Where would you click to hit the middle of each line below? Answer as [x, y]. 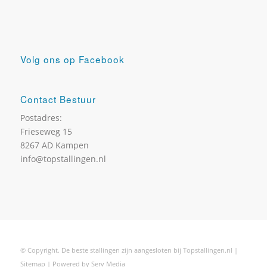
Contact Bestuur [58, 99]
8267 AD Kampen [54, 145]
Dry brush [35, 237]
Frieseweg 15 [46, 132]
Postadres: [41, 118]
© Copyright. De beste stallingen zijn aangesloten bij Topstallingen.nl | [129, 250]
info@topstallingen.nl [63, 159]
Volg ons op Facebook [72, 59]
